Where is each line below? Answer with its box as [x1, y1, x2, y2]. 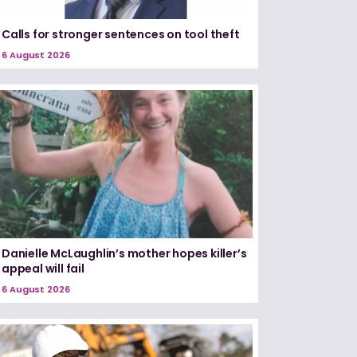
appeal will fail [2, 260, 84, 277]
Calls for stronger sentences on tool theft [2, 26, 240, 43]
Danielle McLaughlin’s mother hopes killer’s [2, 245, 247, 261]
